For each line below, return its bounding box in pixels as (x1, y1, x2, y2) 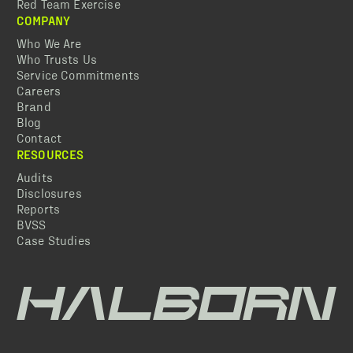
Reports (17, 203, 61, 217)
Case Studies (17, 235, 91, 248)
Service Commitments (17, 69, 140, 83)
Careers (17, 85, 61, 98)
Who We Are (17, 38, 82, 51)
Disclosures (17, 188, 82, 201)
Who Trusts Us (17, 54, 98, 67)
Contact (17, 132, 62, 146)
